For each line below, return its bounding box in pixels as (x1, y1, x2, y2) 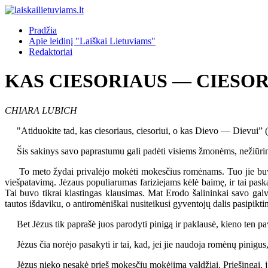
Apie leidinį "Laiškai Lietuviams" (29, 36, 156, 46)
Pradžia (29, 25, 57, 35)
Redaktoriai (29, 47, 72, 57)
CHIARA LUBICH (5, 105, 77, 115)
